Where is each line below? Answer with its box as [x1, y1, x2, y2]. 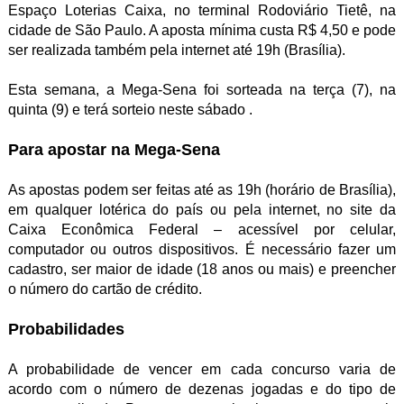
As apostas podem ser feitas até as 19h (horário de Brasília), [7, 182, 397, 197]
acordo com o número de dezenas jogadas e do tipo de [7, 381, 397, 397]
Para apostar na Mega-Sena [7, 141, 220, 159]
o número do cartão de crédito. [7, 281, 202, 297]
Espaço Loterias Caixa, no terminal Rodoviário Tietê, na [7, 3, 397, 18]
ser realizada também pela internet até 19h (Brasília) [7, 42, 342, 58]
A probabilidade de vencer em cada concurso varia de [7, 362, 397, 377]
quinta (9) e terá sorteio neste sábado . [7, 102, 252, 117]
